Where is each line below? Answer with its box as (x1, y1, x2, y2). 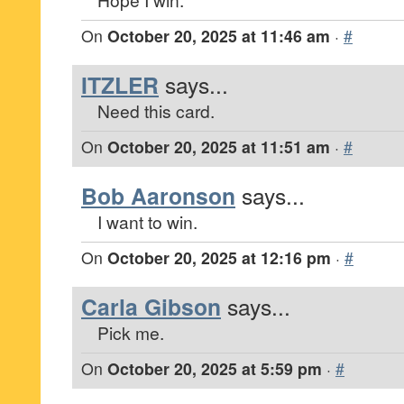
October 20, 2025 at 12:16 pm (107, 246, 331, 269)
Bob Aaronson (81, 179, 235, 212)
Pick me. (97, 320, 164, 344)
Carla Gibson (81, 290, 221, 323)
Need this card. (97, 98, 215, 123)
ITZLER (81, 69, 159, 101)
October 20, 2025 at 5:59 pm (107, 357, 322, 380)
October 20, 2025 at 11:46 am (107, 24, 330, 47)
